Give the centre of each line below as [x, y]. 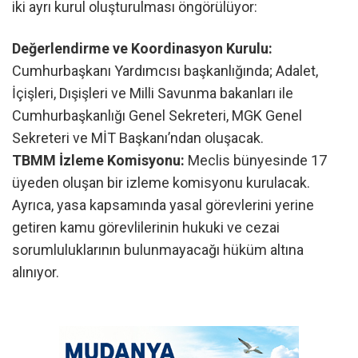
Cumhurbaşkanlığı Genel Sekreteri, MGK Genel [157, 115]
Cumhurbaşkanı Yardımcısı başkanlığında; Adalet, [165, 70]
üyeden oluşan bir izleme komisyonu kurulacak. [161, 182]
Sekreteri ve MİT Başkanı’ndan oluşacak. [138, 137]
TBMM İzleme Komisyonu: [98, 160]
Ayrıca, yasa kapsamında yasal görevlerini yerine [163, 205]
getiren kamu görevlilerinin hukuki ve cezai [146, 227]
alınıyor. [36, 272]
